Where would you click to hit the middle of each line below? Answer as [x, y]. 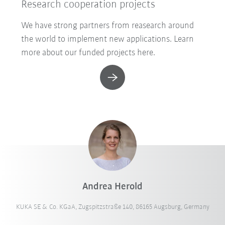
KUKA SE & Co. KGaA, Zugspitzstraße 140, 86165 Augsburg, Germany [113, 207]
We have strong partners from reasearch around [108, 26]
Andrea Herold [113, 187]
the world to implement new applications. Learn [108, 39]
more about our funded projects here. [88, 53]
